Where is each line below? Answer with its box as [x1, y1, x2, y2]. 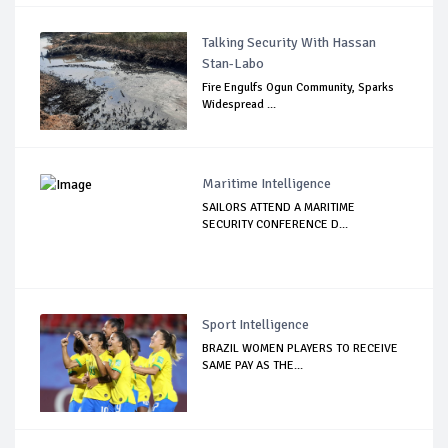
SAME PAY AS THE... [202, 357, 304, 373]
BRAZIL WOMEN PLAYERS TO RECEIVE [202, 340, 399, 356]
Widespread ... [202, 96, 277, 112]
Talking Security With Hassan [202, 33, 377, 51]
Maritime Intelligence [202, 174, 332, 192]
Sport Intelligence [202, 315, 310, 333]
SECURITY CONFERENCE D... [202, 216, 349, 232]
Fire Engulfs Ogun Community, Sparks [202, 79, 395, 95]
